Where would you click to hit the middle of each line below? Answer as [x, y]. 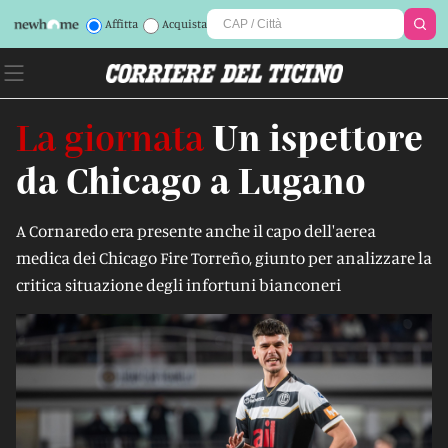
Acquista [184, 23]
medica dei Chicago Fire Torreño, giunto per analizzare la [224, 257]
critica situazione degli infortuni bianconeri [178, 284]
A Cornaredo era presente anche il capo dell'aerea [196, 230]
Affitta [121, 23]
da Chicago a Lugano [191, 179]
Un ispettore [317, 136]
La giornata [110, 136]
